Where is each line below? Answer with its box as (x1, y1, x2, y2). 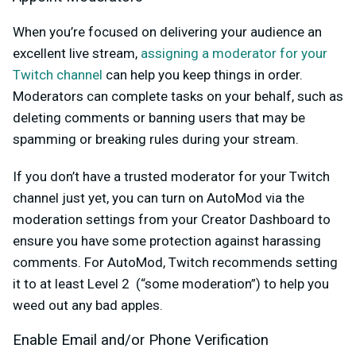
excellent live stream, (13, 45, 141, 62)
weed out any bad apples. (13, 297, 166, 314)
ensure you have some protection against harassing (13, 233, 321, 250)
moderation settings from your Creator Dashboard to (13, 211, 331, 228)
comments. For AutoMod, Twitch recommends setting (13, 254, 338, 271)
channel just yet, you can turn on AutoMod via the (13, 190, 304, 207)
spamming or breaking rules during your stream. (13, 131, 299, 148)
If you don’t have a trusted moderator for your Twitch (13, 168, 330, 185)
